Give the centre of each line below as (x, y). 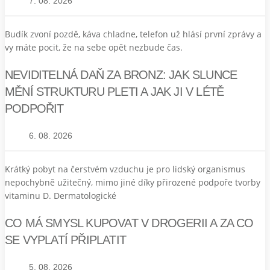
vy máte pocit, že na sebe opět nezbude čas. (94, 47)
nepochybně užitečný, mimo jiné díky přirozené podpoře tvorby (133, 182)
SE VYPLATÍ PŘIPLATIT (65, 240)
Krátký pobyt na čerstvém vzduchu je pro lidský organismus (125, 169)
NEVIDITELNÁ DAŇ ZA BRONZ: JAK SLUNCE (121, 74)
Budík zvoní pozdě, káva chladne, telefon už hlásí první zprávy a (133, 34)
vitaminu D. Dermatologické (61, 195)
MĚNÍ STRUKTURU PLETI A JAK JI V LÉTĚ (115, 91)
